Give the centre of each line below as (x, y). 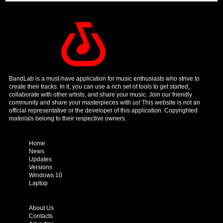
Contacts (41, 216)
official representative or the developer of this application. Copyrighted (103, 111)
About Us (41, 208)
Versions (40, 167)
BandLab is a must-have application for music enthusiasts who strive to (104, 79)
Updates (40, 160)
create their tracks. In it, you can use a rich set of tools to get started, (99, 87)
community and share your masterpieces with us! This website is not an (104, 103)
